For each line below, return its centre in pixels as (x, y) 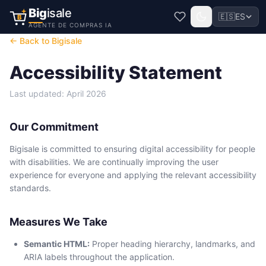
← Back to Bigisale (46, 41)
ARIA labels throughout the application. (99, 257)
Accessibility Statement (116, 72)
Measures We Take (58, 222)
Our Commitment (54, 127)
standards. (30, 188)
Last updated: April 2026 (58, 94)
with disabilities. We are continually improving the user (114, 162)
